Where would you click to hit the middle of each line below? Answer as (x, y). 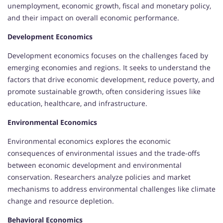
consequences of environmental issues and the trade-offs (104, 153)
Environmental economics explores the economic (89, 141)
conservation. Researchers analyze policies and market (99, 177)
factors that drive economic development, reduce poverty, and (111, 80)
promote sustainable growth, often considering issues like (104, 92)
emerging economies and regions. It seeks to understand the (109, 68)
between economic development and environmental (95, 165)
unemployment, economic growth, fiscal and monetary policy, (109, 6)
